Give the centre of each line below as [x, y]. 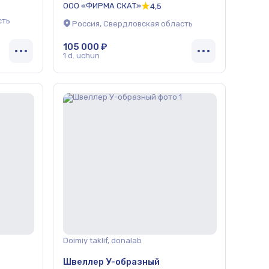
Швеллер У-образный [111, 261]
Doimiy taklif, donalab [102, 240]
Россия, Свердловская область [132, 23]
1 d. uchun [81, 56]
